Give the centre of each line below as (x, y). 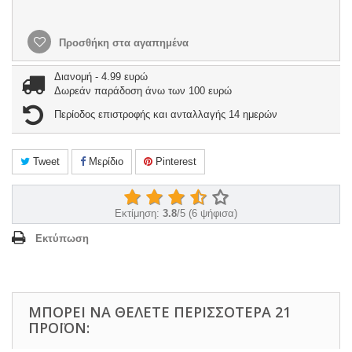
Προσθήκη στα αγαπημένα (122, 42)
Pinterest (174, 161)
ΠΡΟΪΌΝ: (59, 327)
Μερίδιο (104, 161)
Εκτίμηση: (139, 213)
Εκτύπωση (62, 238)
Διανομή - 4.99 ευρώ (101, 76)
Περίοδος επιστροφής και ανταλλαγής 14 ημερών (165, 114)
